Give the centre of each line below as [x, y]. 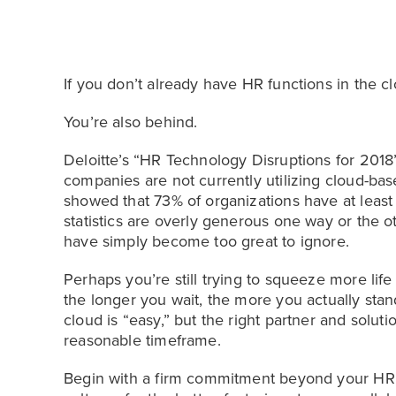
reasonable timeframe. [142, 340]
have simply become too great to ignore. [207, 241]
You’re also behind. [131, 122]
